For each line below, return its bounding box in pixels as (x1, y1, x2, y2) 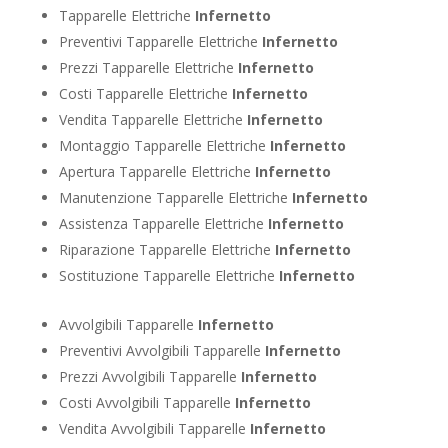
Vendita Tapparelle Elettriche (58, 109, 247, 129)
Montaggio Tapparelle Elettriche (58, 135, 270, 155)
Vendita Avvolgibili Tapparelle (58, 418, 250, 438)
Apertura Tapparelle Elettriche (58, 161, 255, 181)
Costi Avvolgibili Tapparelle (58, 392, 235, 412)
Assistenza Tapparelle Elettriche (58, 213, 268, 233)
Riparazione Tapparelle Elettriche (58, 239, 275, 259)
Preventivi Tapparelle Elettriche (58, 31, 262, 51)
